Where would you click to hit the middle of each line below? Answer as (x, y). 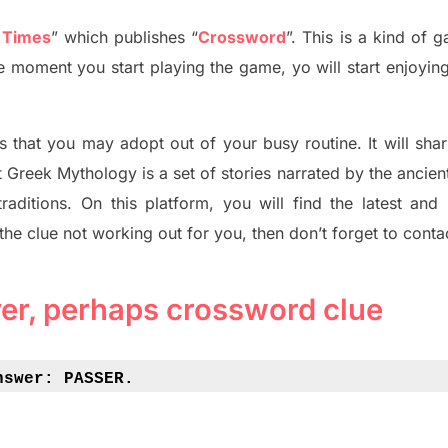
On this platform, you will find (205, 203)
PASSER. (99, 379)
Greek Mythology (74, 173)
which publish (113, 37)
